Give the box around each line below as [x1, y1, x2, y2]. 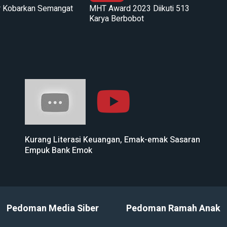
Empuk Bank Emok [25, 144, 92, 157]
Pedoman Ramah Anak [126, 201, 220, 215]
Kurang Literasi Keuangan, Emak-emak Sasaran [25, 133, 200, 146]
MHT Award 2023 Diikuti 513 [89, 2, 190, 15]
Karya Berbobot [89, 12, 144, 25]
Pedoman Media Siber [6, 201, 99, 215]
